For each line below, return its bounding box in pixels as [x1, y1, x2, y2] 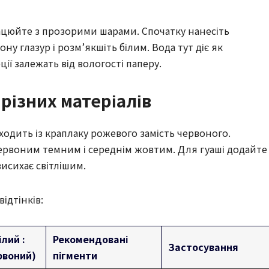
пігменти [53, 247, 98, 262]
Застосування [168, 239, 239, 254]
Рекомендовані [53, 231, 128, 246]
